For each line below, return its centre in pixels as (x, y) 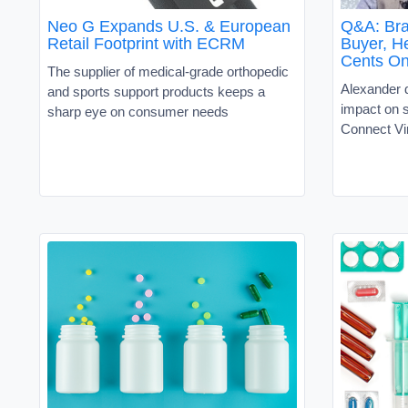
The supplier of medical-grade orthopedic (168, 71)
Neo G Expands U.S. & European (169, 26)
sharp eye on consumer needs (138, 111)
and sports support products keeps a (156, 91)
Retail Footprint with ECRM (146, 43)
